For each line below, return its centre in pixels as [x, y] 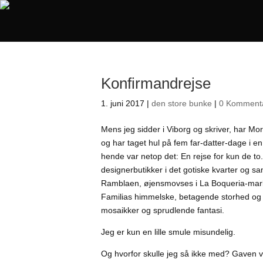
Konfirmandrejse [156, 83]
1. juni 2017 [123, 103]
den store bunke [182, 103]
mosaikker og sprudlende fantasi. [163, 210]
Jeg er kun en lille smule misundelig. [168, 232]
